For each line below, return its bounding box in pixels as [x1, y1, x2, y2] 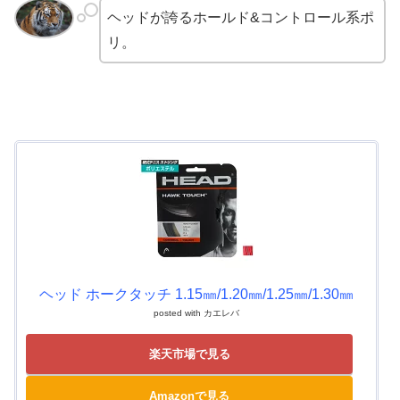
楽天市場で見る [148, 347, 230, 362]
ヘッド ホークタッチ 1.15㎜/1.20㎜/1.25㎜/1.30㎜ [38, 287, 354, 303]
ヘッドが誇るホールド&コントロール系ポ [106, 10, 374, 26]
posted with [153, 308, 204, 319]
